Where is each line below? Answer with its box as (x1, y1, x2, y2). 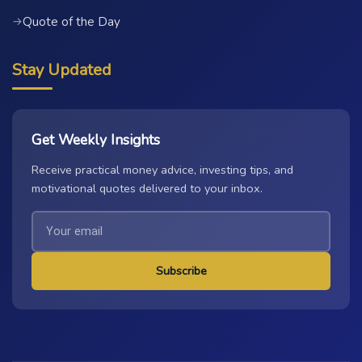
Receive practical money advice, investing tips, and (32, 161, 293, 178)
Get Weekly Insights (32, 129, 160, 149)
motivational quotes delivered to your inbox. (32, 179, 263, 196)
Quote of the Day (23, 13, 120, 30)
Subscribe (155, 262, 207, 279)
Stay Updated (12, 58, 112, 81)
